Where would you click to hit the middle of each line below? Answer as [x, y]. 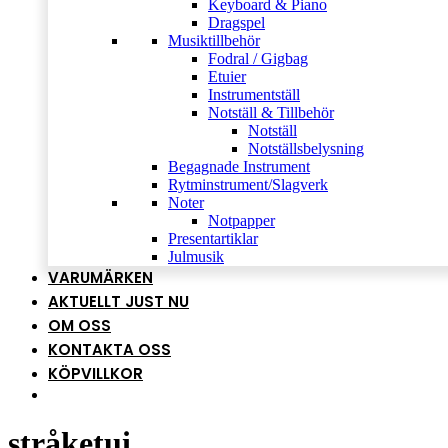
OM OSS [79, 325]
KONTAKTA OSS [109, 349]
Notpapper [241, 220]
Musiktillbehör [214, 40]
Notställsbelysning [306, 148]
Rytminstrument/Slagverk [248, 184]
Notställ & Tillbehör [271, 112]
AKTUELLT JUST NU [118, 301]
